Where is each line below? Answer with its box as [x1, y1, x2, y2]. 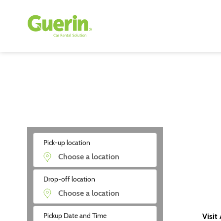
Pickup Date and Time [43, 211, 107, 220]
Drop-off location [43, 175, 95, 184]
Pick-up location [43, 138, 90, 147]
